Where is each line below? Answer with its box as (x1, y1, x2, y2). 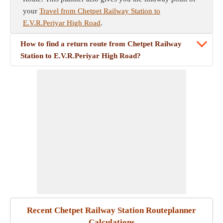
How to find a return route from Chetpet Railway (20, 40, 182, 48)
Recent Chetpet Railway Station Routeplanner (27, 206, 196, 215)
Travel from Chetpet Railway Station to (39, 7, 160, 15)
